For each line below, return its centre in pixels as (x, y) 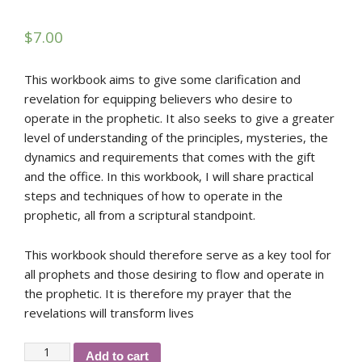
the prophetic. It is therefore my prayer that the (158, 293)
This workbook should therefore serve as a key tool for (178, 255)
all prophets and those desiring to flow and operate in (174, 274)
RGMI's (42, 350)
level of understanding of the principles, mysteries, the (176, 137)
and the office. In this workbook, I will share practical (169, 176)
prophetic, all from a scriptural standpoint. (140, 215)
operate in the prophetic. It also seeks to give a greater (179, 118)
